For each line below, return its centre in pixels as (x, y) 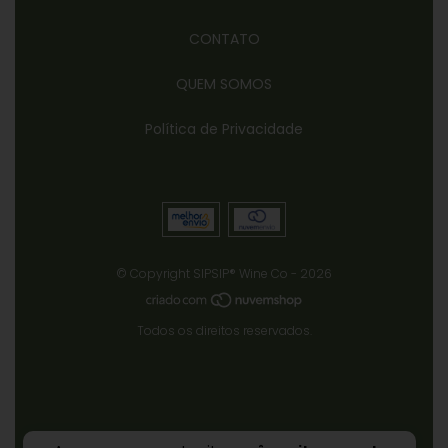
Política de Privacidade (224, 129)
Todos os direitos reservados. (224, 330)
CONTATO (224, 39)
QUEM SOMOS (224, 84)
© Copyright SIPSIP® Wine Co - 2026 (224, 273)
